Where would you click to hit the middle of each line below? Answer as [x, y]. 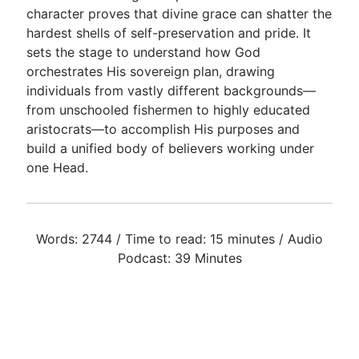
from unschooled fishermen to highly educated [169, 110]
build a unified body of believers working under [171, 148]
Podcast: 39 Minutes [179, 258]
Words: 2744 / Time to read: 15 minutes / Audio [179, 239]
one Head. [58, 167]
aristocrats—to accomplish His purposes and [163, 129]
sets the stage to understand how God [144, 52]
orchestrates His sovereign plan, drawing [151, 71]
